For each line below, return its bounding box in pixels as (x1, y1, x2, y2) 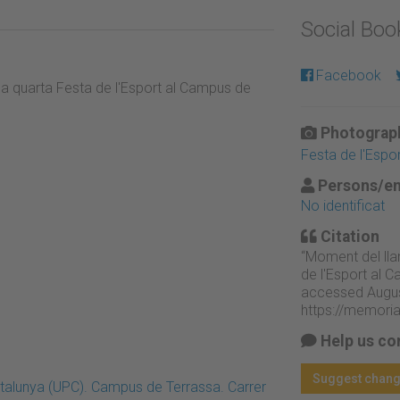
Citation (316, 227, 379, 246)
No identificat (300, 196, 385, 214)
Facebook (315, 66, 381, 84)
